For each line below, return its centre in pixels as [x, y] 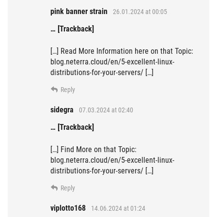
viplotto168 [68, 208]
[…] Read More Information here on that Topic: [122, 51]
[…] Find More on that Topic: [93, 150]
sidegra [62, 110]
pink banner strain [79, 12]
